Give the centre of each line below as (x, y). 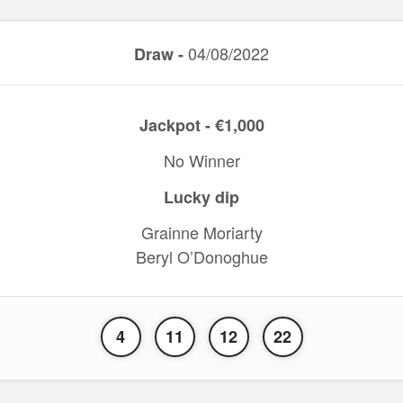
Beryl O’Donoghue (201, 256)
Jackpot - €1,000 (201, 125)
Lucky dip (201, 197)
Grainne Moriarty (201, 232)
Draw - (159, 54)
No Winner (201, 160)
